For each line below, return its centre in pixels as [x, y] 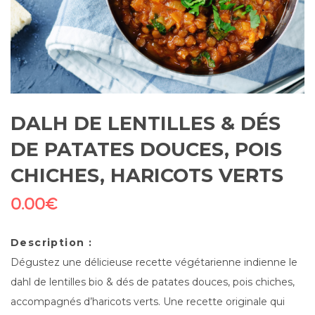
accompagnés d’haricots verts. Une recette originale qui [148, 301]
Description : [52, 242]
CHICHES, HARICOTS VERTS [147, 175]
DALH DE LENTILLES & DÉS [146, 123]
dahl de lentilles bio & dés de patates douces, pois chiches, [154, 282]
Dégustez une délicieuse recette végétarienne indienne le [154, 262]
